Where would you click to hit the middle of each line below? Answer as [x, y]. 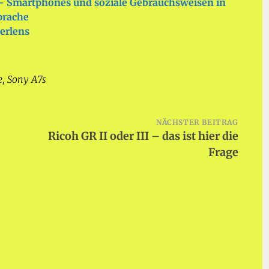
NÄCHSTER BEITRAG [197, 122]
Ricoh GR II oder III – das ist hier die [143, 136]
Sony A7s [27, 79]
